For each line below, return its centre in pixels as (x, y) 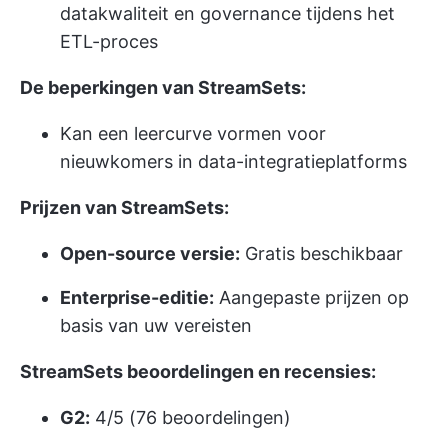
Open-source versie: (150, 254)
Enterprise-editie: (137, 298)
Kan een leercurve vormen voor (193, 134)
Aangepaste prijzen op (311, 298)
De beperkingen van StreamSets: (163, 88)
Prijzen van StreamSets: (124, 208)
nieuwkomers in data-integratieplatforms (233, 162)
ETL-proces (109, 42)
